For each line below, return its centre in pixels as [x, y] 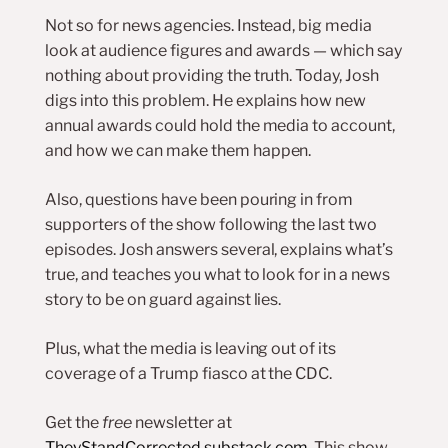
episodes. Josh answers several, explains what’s [219, 249]
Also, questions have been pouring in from [199, 199]
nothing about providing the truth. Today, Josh [212, 75]
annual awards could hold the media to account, [220, 125]
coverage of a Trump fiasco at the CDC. [188, 373]
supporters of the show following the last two [211, 224]
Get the [73, 422]
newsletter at [181, 422]
